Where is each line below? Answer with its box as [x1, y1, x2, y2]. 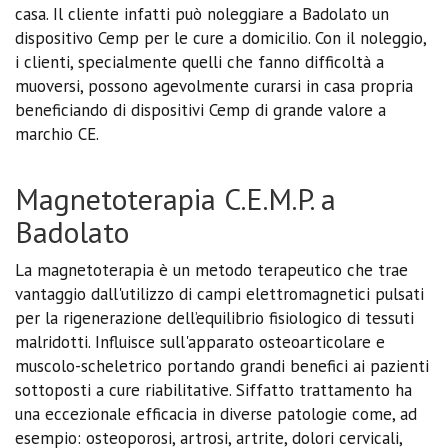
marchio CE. [15, 122, 99, 145]
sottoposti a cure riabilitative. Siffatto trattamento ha [15, 378, 412, 401]
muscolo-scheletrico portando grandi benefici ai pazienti [15, 354, 429, 377]
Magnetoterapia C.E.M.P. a [15, 178, 336, 218]
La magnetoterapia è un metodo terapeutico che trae [15, 258, 408, 281]
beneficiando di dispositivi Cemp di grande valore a [15, 98, 386, 121]
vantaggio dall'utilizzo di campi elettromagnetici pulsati [15, 282, 424, 305]
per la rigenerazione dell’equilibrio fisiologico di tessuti [15, 306, 414, 329]
